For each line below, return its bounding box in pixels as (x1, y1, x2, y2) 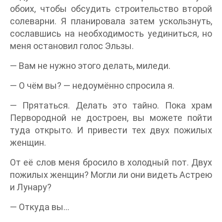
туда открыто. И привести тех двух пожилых (10, 125, 212, 135)
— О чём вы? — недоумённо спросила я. (10, 80, 174, 91)
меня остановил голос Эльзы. (10, 41, 134, 51)
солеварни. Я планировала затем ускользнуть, (10, 16, 212, 26)
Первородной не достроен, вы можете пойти (10, 112, 212, 123)
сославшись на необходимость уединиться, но (10, 28, 212, 39)
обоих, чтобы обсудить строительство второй (10, 3, 212, 14)
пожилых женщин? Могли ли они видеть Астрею (10, 169, 212, 180)
